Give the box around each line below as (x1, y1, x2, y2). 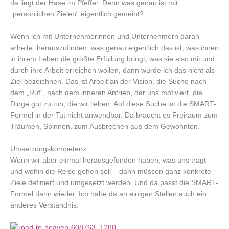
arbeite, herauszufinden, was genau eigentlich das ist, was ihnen (10, 43, 219, 52)
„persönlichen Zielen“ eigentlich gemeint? (10, 10, 144, 18)
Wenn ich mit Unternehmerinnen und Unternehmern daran (10, 32, 199, 40)
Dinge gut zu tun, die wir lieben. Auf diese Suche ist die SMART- (10, 100, 216, 108)
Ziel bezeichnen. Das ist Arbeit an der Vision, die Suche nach (10, 77, 207, 85)
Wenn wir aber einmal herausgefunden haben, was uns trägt (10, 156, 206, 164)
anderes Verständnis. (10, 201, 79, 209)
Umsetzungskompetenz (10, 145, 86, 153)
